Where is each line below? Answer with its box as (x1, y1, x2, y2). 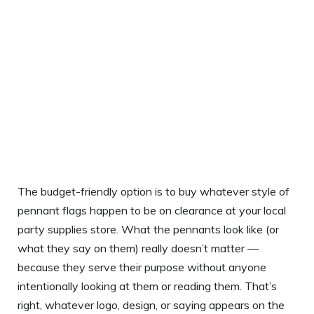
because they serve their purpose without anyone (18, 259, 266, 274)
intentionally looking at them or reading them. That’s (18, 278, 277, 293)
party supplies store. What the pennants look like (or (18, 221, 279, 236)
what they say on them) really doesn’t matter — (18, 240, 259, 255)
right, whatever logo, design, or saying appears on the (18, 297, 285, 312)
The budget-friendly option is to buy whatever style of (18, 184, 289, 198)
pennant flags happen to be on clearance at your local (18, 203, 286, 217)
